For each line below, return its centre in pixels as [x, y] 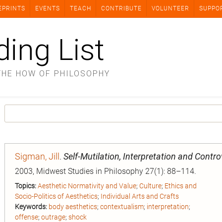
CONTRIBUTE [121, 8]
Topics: [26, 186]
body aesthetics [73, 207]
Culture [150, 186]
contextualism [122, 207]
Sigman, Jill [37, 156]
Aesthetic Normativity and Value [87, 186]
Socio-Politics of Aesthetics [56, 196]
